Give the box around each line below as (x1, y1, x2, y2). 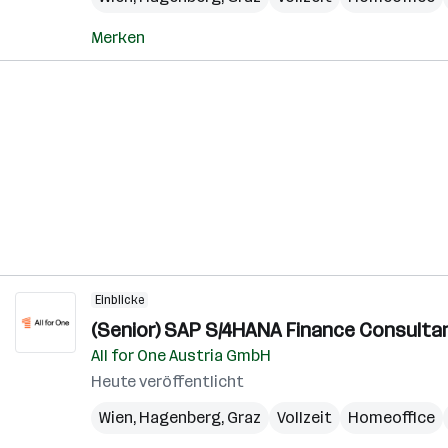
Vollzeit (277, 408, 332, 427)
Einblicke (95, 293, 144, 307)
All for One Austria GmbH (91, 346, 271, 365)
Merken (91, 28, 145, 47)
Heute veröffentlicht (91, 372, 244, 391)
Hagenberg (139, 408, 221, 427)
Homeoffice (348, 408, 435, 427)
